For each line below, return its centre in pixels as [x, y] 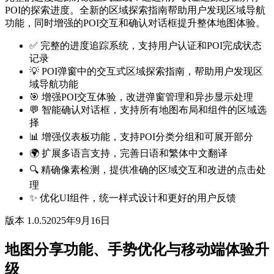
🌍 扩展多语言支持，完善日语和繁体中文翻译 [128, 154]
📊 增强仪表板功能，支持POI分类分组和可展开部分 [141, 137]
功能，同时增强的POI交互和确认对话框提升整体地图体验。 [135, 23]
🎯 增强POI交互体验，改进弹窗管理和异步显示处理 [141, 97]
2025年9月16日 [78, 221]
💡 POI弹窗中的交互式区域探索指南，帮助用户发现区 [146, 72]
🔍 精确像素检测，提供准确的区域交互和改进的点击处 [148, 170]
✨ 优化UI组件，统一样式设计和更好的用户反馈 [133, 198]
